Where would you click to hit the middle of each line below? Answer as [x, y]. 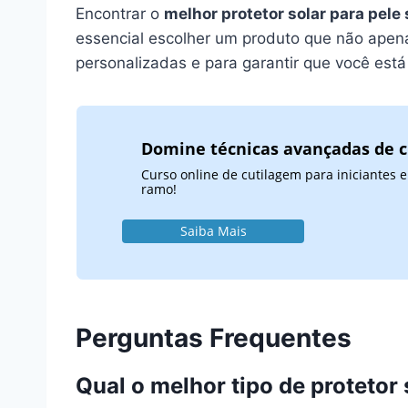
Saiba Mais [213, 230]
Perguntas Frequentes [214, 338]
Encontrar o [120, 14]
